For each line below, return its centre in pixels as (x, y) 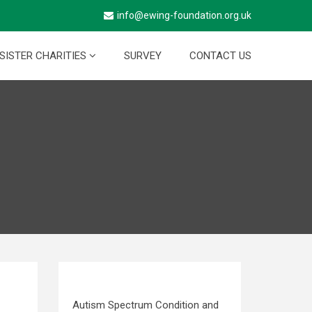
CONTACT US (220, 56)
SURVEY (143, 56)
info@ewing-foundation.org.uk (184, 15)
